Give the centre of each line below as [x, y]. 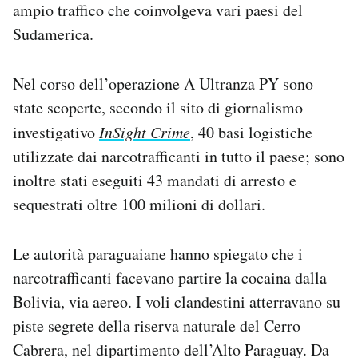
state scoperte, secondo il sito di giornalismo [158, 108]
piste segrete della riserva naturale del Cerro [157, 326]
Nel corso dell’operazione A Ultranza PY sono [163, 84]
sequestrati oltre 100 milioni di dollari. [139, 205]
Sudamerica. [53, 34]
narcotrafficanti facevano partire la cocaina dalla [170, 278]
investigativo [56, 133]
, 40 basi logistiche [251, 133]
